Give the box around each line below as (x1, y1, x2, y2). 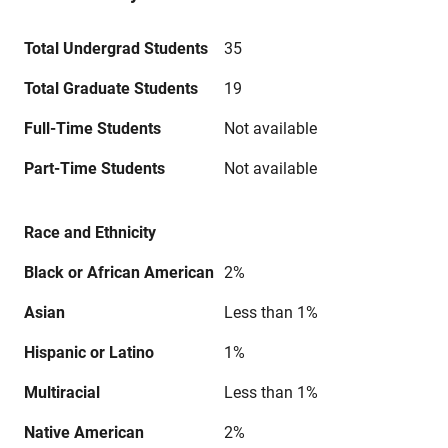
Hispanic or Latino (24, 343, 154, 362)
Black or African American (24, 263, 214, 282)
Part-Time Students (24, 159, 165, 178)
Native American (24, 423, 144, 442)
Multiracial (24, 383, 100, 402)
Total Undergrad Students (24, 39, 208, 58)
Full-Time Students (24, 119, 161, 138)
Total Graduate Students (24, 79, 198, 98)
